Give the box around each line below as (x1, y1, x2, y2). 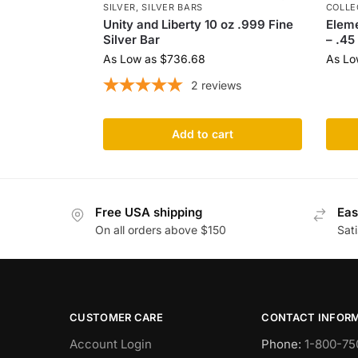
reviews (201, 78, 241, 92)
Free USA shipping (95, 204, 202, 220)
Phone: (261, 336, 305, 352)
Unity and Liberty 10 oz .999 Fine (102, 16, 293, 32)
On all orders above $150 (95, 223, 226, 237)
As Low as (102, 51, 160, 66)
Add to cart (171, 126, 233, 141)
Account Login (70, 336, 152, 352)
